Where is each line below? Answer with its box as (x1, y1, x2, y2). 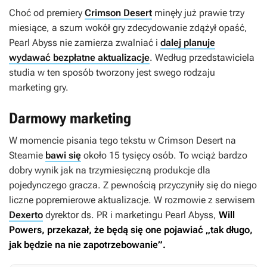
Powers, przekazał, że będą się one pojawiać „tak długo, (9, 224, 253, 236)
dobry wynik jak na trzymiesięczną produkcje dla (9, 164, 210, 176)
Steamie (9, 150, 45, 162)
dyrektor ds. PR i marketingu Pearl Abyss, (43, 209, 219, 221)
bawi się (45, 150, 81, 162)
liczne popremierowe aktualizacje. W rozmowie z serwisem (9, 194, 255, 206)
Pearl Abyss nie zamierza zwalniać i (9, 37, 160, 49)
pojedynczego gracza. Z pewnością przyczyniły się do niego (9, 179, 257, 191)
